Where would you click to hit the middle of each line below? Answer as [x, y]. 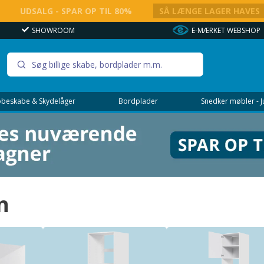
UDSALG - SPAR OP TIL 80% [76, 11]
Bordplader [138, 101]
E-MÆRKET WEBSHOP [226, 30]
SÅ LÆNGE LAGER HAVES [210, 11]
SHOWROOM [53, 30]
